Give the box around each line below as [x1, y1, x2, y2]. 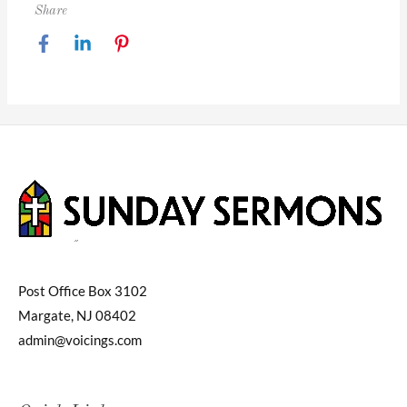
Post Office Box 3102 [18, 283, 147, 299]
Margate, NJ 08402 [18, 307, 136, 323]
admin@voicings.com [18, 332, 142, 348]
